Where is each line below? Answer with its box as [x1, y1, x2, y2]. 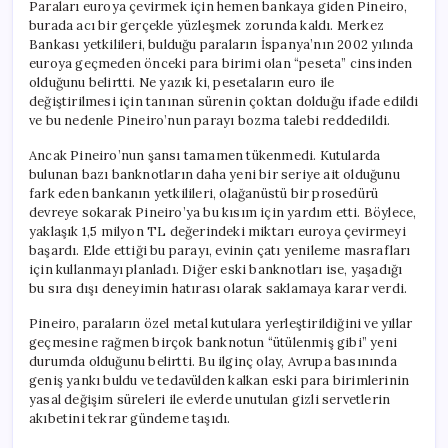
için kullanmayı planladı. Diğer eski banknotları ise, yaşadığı [29, 260, 403, 278]
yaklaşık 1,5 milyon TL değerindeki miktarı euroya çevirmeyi [29, 222, 406, 240]
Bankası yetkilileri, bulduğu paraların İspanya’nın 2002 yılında [29, 35, 414, 53]
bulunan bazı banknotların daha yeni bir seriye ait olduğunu [29, 165, 400, 183]
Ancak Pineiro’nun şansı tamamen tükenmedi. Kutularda [29, 146, 381, 164]
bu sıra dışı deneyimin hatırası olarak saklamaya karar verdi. [29, 279, 408, 297]
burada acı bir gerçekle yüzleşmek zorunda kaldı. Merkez [29, 16, 384, 34]
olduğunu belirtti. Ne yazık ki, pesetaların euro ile [29, 73, 335, 91]
